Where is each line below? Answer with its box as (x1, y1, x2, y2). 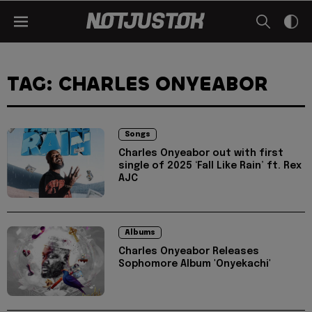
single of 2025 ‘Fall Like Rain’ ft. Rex (118, 161, 302, 171)
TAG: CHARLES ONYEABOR (7, 72, 268, 97)
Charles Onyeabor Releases (118, 247, 259, 256)
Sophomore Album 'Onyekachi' (118, 259, 271, 269)
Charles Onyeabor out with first (118, 148, 283, 158)
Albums (125, 229, 155, 236)
